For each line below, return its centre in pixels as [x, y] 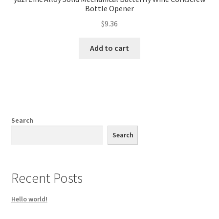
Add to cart [109, 48]
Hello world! [29, 199]
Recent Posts [47, 178]
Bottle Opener [109, 8]
